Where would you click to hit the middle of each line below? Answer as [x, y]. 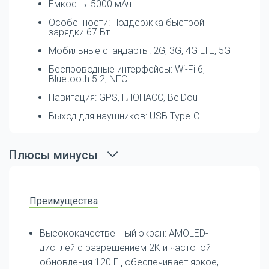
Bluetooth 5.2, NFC [88, 79]
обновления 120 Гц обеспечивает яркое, [129, 262]
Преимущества [64, 201]
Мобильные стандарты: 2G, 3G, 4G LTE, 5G [140, 50]
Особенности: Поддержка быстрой [126, 22]
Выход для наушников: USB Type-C [124, 116]
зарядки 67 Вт [79, 32]
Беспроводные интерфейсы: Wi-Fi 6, [127, 69]
